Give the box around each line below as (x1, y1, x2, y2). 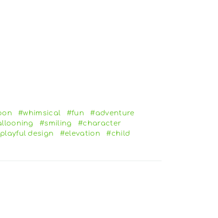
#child (106, 129, 130, 138)
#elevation (59, 129, 100, 138)
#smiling (39, 119, 72, 127)
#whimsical (18, 109, 61, 117)
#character (78, 119, 122, 127)
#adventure (90, 109, 135, 117)
